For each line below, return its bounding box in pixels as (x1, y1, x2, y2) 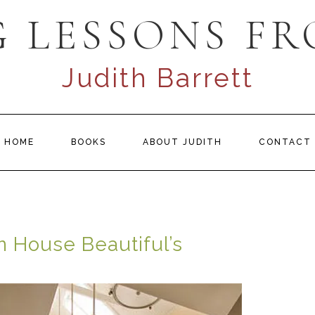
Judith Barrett (61, 63, 254, 94)
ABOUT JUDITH (142, 137, 222, 147)
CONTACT (258, 137, 311, 147)
